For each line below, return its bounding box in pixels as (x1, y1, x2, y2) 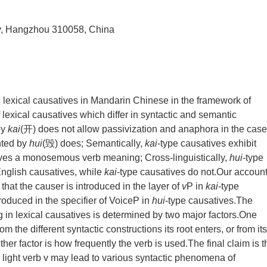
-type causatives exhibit (157, 138, 256, 148)
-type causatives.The (165, 195, 253, 206)
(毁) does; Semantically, (42, 138, 145, 148)
